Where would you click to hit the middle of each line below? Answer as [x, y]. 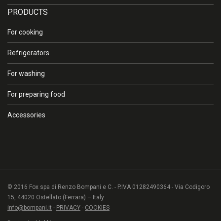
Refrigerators [28, 53]
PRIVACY [68, 208]
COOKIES [97, 208]
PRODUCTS [28, 12]
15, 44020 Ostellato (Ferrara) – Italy [56, 197]
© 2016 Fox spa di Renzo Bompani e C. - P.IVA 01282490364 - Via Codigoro [109, 187]
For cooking [25, 32]
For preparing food [36, 94]
